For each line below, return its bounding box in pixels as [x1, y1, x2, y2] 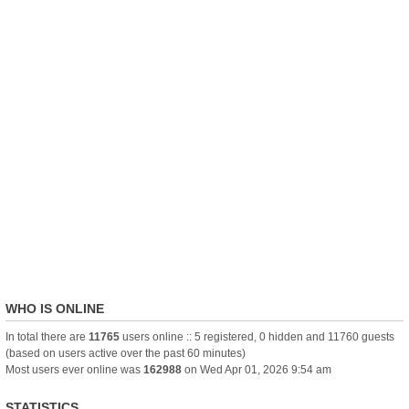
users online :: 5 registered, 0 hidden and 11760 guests [120, 330, 394, 343]
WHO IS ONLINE [5, 301, 104, 316]
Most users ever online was [5, 363, 143, 376]
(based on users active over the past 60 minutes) [5, 347, 246, 360]
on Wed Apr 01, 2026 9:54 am [182, 363, 331, 376]
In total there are [5, 330, 89, 343]
